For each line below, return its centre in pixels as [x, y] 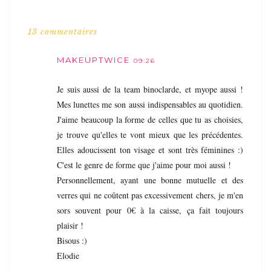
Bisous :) [72, 240]
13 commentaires [63, 31]
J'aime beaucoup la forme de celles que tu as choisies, [150, 119]
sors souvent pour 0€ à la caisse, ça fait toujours [150, 210]
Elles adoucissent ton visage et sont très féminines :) [150, 149]
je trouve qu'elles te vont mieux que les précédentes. [150, 134]
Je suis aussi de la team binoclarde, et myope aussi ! [150, 89]
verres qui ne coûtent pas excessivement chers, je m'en [150, 195]
